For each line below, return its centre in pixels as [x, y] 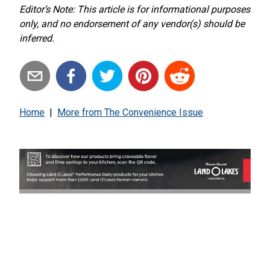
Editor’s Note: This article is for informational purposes [135, 9]
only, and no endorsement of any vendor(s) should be [132, 24]
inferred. [37, 38]
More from [81, 112]
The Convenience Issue [154, 112]
